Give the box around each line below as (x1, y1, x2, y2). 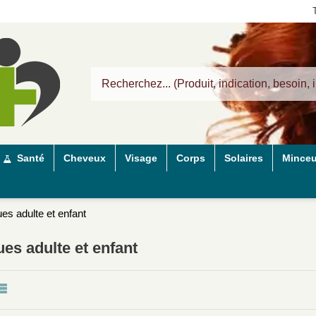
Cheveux (63, 152, 106, 164)
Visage (125, 152, 157, 164)
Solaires (224, 152, 263, 164)
